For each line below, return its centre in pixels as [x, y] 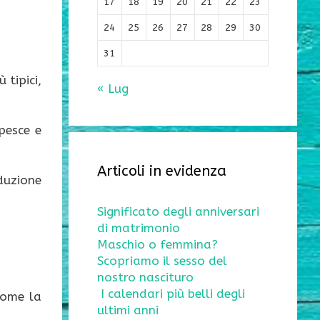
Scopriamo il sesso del [162, 261]
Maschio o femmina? [157, 245]
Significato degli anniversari [178, 212]
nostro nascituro [145, 277]
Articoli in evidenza [162, 171]
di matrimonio [139, 228]
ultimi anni [128, 310]
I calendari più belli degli [173, 294]
